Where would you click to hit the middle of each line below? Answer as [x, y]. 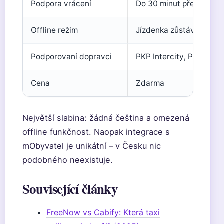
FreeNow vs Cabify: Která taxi [103, 212]
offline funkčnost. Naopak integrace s [96, 132]
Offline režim [54, 30]
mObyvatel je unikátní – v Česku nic [92, 146]
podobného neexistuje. [68, 160]
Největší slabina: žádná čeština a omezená [106, 118]
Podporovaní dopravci [71, 57]
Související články [70, 189]
